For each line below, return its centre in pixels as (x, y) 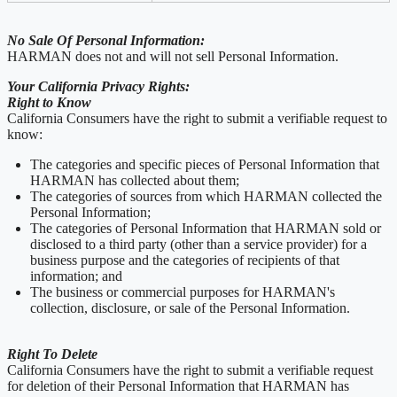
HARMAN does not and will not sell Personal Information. (173, 56)
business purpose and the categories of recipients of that (185, 260)
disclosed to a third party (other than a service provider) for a (198, 244)
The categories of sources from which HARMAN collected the (206, 196)
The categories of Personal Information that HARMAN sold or (206, 228)
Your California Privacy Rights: (98, 86)
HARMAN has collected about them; (135, 180)
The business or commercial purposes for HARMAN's (183, 292)
